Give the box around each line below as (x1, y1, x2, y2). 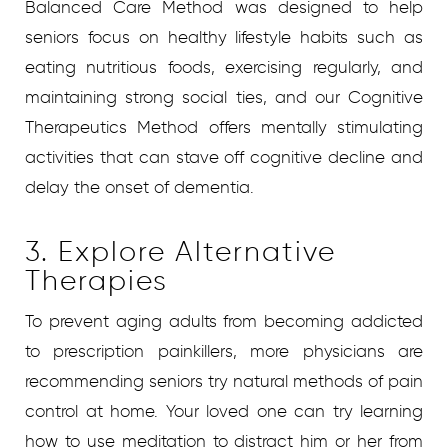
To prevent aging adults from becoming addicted (25, 311, 423, 332)
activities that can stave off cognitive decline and (25, 147, 423, 168)
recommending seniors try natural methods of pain (25, 371, 423, 392)
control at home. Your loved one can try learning (25, 401, 423, 422)
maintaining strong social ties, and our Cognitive (25, 87, 423, 108)
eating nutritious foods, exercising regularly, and (25, 57, 423, 78)
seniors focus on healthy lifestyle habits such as (25, 27, 423, 48)
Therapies (25, 263, 168, 298)
